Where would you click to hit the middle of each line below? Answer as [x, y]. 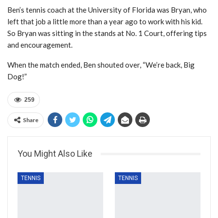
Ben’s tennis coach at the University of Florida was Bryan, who [107, 10]
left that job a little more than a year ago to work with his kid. [105, 22]
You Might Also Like [55, 154]
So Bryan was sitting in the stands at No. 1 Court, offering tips [107, 33]
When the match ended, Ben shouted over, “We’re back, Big [101, 65]
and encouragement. [40, 45]
